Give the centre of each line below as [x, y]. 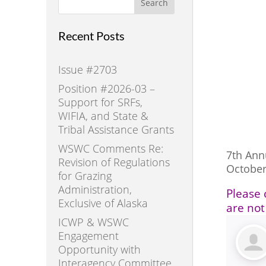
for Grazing [85, 175]
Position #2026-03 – [106, 88]
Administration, [95, 189]
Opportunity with [99, 249]
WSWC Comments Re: [110, 148]
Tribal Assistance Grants [116, 129]
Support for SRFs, [100, 102]
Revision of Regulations [114, 162]
